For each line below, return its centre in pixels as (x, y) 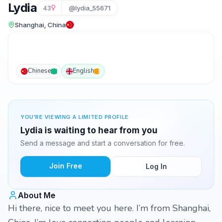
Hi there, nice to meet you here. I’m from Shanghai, (109, 208)
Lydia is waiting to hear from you (89, 130)
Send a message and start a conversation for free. (103, 143)
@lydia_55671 (90, 8)
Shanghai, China (40, 25)
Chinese (39, 71)
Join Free (65, 166)
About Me (37, 195)
